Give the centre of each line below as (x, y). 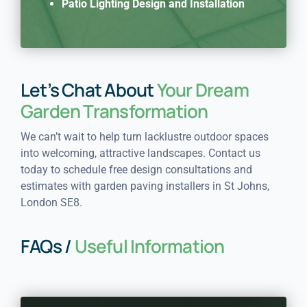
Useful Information (149, 246)
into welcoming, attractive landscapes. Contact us (140, 153)
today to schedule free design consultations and (136, 169)
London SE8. (51, 202)
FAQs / (47, 246)
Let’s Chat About (88, 89)
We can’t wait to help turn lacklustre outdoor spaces (144, 136)
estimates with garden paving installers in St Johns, (145, 186)
